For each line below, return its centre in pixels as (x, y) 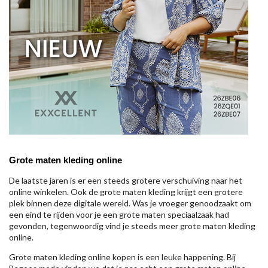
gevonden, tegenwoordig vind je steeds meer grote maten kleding (132, 226)
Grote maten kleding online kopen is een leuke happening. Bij (122, 257)
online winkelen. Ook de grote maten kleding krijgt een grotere (126, 192)
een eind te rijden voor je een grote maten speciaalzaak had (119, 214)
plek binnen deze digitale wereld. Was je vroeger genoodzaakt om (130, 203)
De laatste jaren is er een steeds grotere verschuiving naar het (126, 180)
